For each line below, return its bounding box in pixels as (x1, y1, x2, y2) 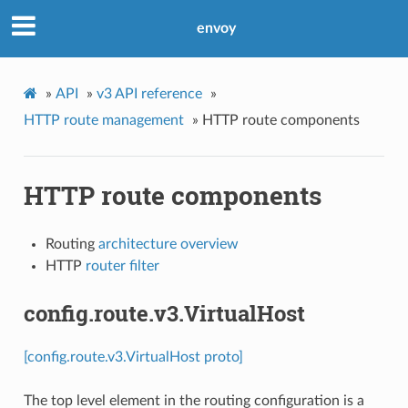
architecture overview (97, 237, 239, 252)
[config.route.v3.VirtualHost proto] (23, 349, 243, 364)
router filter (85, 259, 159, 274)
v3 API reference (96, 86, 202, 101)
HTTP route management (23, 112, 184, 127)
